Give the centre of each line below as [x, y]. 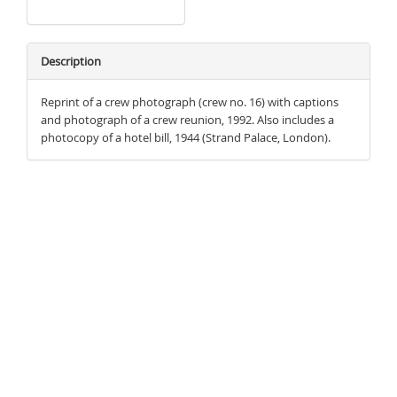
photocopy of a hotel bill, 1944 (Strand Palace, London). [186, 137]
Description [71, 61]
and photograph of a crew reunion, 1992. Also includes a [187, 120]
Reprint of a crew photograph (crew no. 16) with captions [190, 102]
